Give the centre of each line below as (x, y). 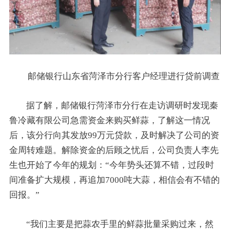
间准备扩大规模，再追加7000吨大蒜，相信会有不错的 (114, 180)
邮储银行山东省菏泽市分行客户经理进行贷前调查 (123, 76)
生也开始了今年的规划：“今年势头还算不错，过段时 (111, 165)
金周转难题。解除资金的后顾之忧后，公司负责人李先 (114, 150)
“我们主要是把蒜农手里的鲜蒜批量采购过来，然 (120, 224)
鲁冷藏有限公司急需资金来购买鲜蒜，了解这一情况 (109, 120)
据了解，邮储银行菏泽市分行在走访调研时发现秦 (122, 105)
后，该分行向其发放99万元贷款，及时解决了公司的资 (114, 135)
